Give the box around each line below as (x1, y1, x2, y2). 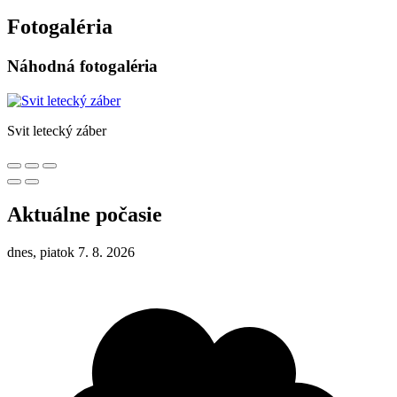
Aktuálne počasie (7, 202, 162, 226)
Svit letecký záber (7, 123, 106, 139)
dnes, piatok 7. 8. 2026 (7, 244, 135, 260)
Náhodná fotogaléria (7, 57, 158, 76)
